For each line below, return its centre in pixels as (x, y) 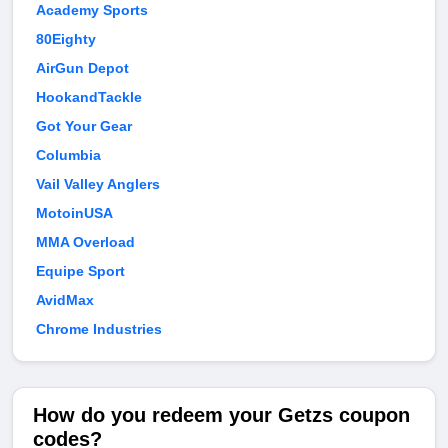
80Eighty (66, 39)
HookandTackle (89, 97)
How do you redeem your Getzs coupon (221, 415)
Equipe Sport (80, 271)
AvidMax (65, 300)
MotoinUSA (74, 213)
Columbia (68, 155)
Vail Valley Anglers (98, 184)
